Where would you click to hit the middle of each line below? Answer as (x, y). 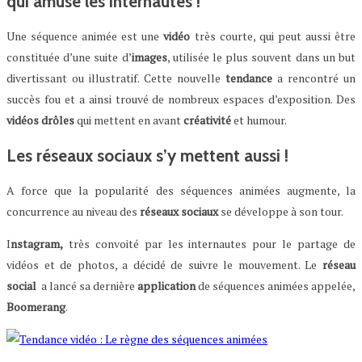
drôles (58, 120)
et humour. (259, 120)
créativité (207, 120)
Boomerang (36, 306)
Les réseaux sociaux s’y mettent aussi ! (147, 155)
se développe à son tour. (281, 211)
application (166, 285)
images (149, 57)
